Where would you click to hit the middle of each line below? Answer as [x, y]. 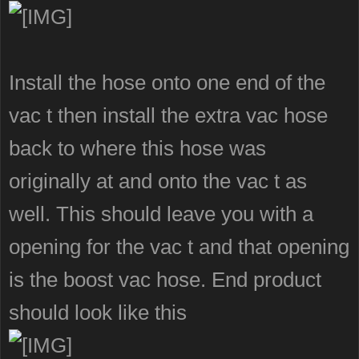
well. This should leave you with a [161, 214]
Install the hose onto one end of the [167, 83]
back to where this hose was [137, 148]
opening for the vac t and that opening [179, 247]
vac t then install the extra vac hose [168, 115]
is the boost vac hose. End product [165, 280]
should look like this [98, 313]
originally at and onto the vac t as [158, 181]
